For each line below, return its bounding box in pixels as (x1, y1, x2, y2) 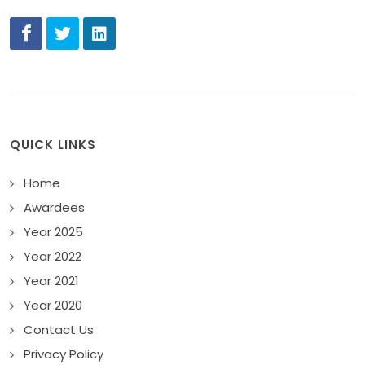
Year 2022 (24, 248, 81, 266)
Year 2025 (24, 223, 83, 241)
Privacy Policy (24, 345, 103, 363)
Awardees (24, 199, 85, 217)
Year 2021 (24, 272, 79, 290)
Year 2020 (24, 297, 82, 314)
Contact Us (24, 321, 94, 339)
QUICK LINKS (10, 136, 96, 154)
